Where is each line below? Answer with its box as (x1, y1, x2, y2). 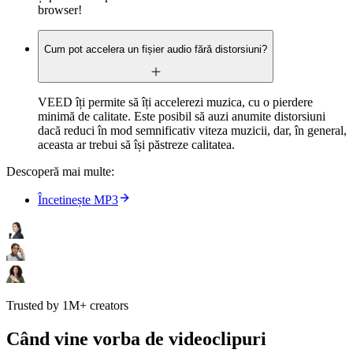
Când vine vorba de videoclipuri (6, 328, 266, 349)
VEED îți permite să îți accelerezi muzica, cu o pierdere (38, 95, 313, 109)
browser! (38, 3, 82, 17)
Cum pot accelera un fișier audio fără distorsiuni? (44, 43, 267, 55)
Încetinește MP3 (38, 192, 118, 206)
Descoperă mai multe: (6, 164, 114, 178)
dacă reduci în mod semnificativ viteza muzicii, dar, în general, (38, 123, 347, 137)
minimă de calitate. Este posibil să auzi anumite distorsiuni (38, 109, 325, 123)
